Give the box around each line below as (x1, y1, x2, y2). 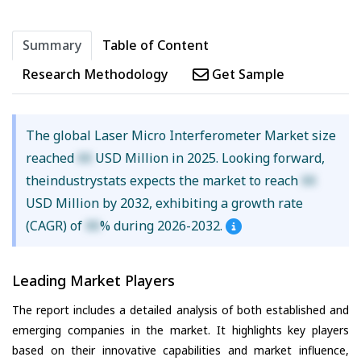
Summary (23, 36, 81, 55)
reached (25, 149, 77, 168)
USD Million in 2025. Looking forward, (91, 149, 325, 168)
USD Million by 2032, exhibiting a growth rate (25, 194, 303, 213)
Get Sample (209, 65, 284, 84)
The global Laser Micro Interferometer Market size (25, 127, 336, 145)
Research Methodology (23, 65, 168, 84)
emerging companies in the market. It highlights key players (12, 322, 349, 338)
